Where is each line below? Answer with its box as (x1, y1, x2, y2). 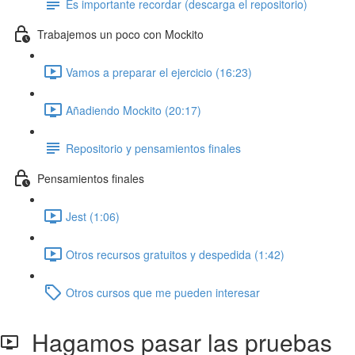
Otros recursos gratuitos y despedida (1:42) (66, 246, 284, 262)
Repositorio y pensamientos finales (66, 139, 241, 156)
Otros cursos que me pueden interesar (66, 284, 260, 300)
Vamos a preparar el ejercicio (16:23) (66, 63, 252, 80)
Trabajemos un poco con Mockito (37, 25, 204, 42)
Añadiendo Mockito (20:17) (66, 101, 201, 118)
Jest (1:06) (66, 208, 120, 224)
